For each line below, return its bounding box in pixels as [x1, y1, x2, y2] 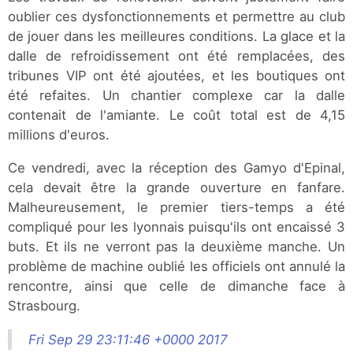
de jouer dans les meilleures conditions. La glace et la [8, 28, 345, 44]
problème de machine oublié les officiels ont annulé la [8, 258, 345, 274]
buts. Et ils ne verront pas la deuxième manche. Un [8, 238, 345, 255]
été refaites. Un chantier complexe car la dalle [8, 87, 345, 103]
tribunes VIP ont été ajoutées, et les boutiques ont [8, 67, 345, 84]
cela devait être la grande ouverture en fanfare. [8, 179, 345, 195]
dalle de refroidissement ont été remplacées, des [8, 47, 345, 64]
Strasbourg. [8, 297, 80, 314]
